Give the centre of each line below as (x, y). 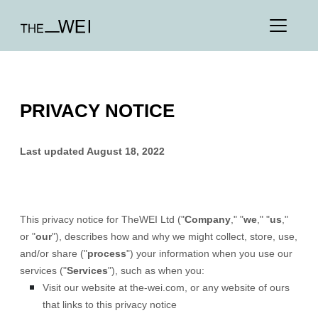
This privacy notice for (71, 219)
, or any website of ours (237, 287)
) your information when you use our (211, 253)
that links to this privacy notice (110, 305)
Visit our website (79, 287)
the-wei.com (157, 287)
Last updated (53, 151)
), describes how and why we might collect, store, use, (176, 236)
